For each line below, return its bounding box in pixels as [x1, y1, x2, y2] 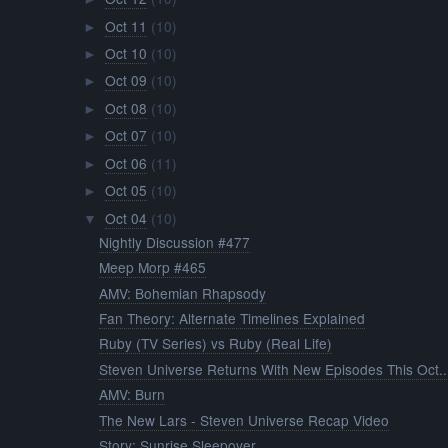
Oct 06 [104, 152, 147, 173]
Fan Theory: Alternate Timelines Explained [99, 308, 366, 329]
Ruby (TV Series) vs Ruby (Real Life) [99, 333, 333, 354]
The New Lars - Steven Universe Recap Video [99, 409, 390, 430]
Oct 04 [104, 207, 147, 228]
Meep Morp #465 [99, 257, 207, 278]
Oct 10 [104, 42, 147, 63]
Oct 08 [104, 97, 147, 118]
